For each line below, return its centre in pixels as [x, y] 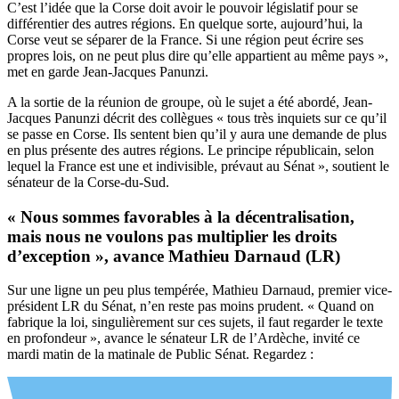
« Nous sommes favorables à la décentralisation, [181, 216]
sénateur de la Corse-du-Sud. [88, 182]
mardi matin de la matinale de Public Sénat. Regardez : [160, 354]
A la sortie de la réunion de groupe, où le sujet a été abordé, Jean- [190, 102]
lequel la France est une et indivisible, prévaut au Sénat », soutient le [198, 166]
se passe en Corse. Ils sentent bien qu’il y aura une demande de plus [197, 134]
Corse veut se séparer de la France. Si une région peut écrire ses [185, 39]
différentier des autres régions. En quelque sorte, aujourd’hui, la [185, 23]
